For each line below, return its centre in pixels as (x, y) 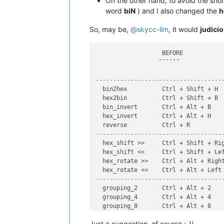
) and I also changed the (177, 10)
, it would (184, 29)
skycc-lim (153, 29)
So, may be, (110, 29)
